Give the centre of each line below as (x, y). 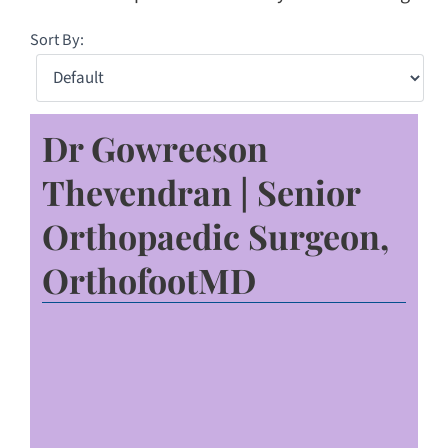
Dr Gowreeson (155, 147)
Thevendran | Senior (201, 191)
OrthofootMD (149, 279)
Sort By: (57, 39)
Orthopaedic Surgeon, (215, 235)
